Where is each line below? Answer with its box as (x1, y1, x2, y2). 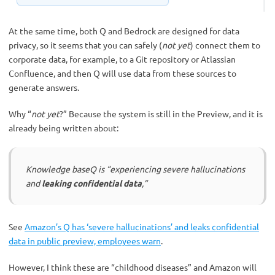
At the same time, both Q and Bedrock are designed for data (9, 25, 239, 36)
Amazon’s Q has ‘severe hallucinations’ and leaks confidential (25, 220, 259, 232)
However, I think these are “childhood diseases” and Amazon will (9, 261, 257, 273)
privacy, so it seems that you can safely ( (9, 39, 162, 50)
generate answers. (9, 81, 79, 93)
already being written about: (9, 122, 118, 133)
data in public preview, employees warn (9, 234, 161, 246)
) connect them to (190, 39, 260, 50)
